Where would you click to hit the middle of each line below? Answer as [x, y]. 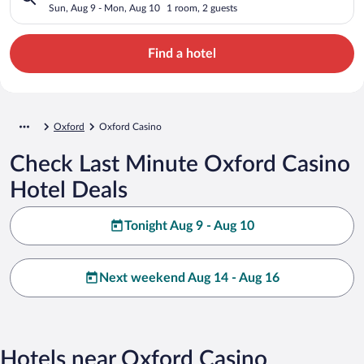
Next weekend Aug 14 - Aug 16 [189, 277]
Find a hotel [182, 53]
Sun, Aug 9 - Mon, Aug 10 [104, 8]
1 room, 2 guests [202, 8]
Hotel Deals [69, 190]
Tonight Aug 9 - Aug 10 [189, 225]
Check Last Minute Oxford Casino [180, 164]
